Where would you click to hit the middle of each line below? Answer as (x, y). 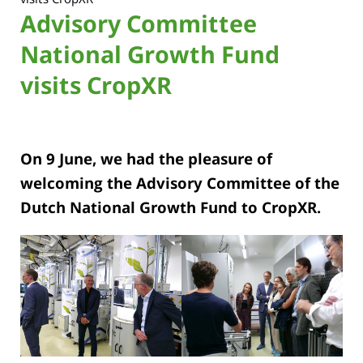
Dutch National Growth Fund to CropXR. (171, 207)
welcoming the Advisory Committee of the (180, 183)
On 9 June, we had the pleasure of (146, 159)
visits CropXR (96, 85)
